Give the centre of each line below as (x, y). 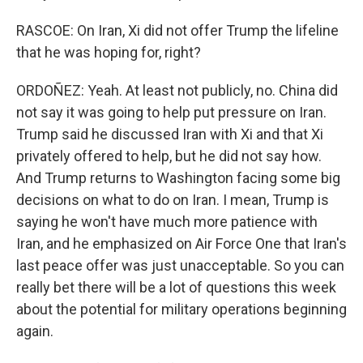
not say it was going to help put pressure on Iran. (171, 112)
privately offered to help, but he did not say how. (169, 156)
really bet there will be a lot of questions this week (176, 287)
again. (35, 331)
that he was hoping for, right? (109, 52)
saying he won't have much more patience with (167, 222)
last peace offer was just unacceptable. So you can (180, 265)
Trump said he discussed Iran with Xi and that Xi (170, 134)
